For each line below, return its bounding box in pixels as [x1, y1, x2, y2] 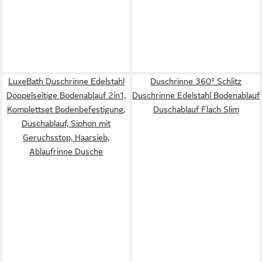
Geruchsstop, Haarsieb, [23, 133, 109, 142]
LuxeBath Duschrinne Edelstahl [8, 77, 125, 86]
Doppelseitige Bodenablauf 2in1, [6, 91, 126, 100]
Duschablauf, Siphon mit [22, 119, 111, 128]
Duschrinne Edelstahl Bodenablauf [132, 91, 260, 100]
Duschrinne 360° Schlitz [150, 77, 242, 86]
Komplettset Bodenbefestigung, [7, 105, 125, 114]
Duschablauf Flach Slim [153, 105, 239, 114]
